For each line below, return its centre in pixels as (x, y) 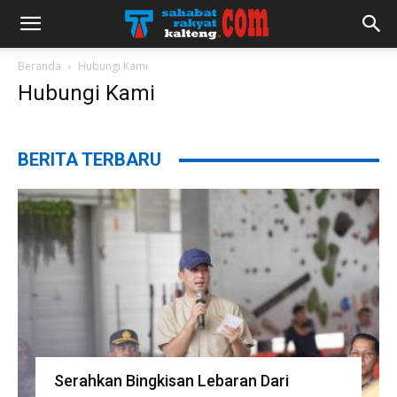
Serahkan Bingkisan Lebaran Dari (171, 380)
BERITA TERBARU (90, 160)
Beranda (39, 66)
